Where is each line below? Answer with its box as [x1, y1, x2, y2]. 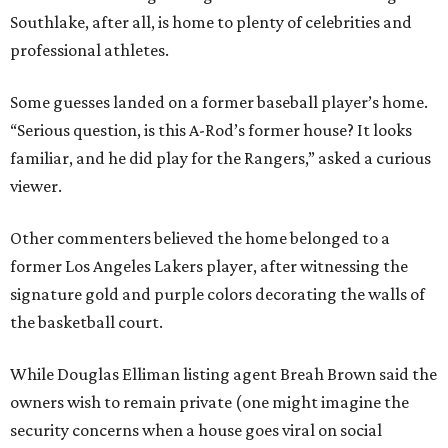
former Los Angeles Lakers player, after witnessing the [10, 256, 408, 277]
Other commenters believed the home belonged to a [10, 228, 390, 249]
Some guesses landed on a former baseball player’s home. [10, 92, 428, 113]
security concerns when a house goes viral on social [10, 420, 382, 441]
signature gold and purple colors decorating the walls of [10, 284, 425, 305]
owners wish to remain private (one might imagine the [10, 392, 409, 413]
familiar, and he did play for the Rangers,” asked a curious [10, 148, 431, 169]
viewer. [10, 176, 62, 197]
